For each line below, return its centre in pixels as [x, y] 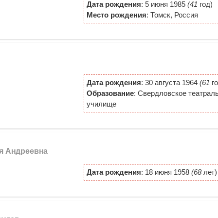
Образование [110, 93]
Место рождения [116, 15]
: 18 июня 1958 [166, 172]
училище [101, 104]
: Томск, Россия [172, 15]
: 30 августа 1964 [170, 83]
